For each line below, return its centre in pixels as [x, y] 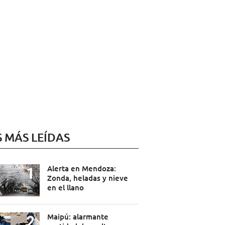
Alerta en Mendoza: [81, 168]
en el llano [65, 188]
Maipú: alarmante [78, 217]
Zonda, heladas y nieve [87, 178]
